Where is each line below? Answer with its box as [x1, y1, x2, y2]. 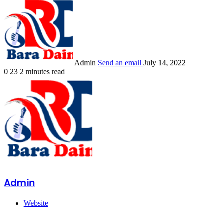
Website [24, 199, 48, 208]
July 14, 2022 [143, 58, 186, 67]
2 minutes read [20, 67, 65, 76]
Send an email [98, 58, 141, 67]
